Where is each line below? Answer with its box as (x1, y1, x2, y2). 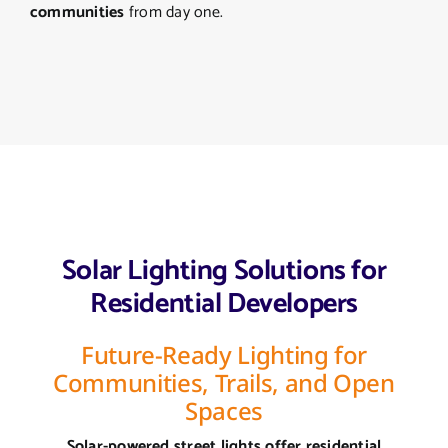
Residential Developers (90, 281, 358, 328)
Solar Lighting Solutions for (61, 248, 387, 295)
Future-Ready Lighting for (80, 338, 367, 372)
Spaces (185, 394, 263, 428)
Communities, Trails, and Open (53, 366, 395, 400)
